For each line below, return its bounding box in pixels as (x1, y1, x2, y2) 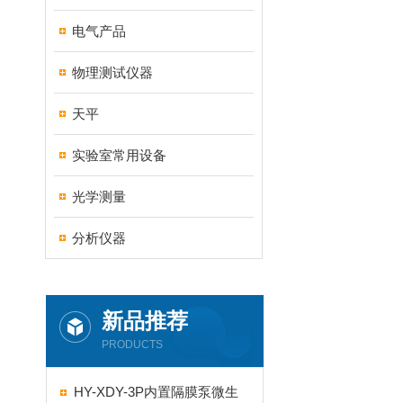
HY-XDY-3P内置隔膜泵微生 (74, 384, 238, 399)
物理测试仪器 (72, 65, 153, 80)
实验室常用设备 (72, 148, 166, 163)
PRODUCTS (102, 338, 163, 351)
